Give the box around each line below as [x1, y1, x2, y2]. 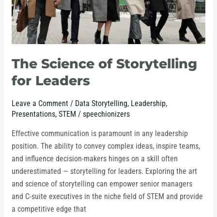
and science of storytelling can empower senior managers [11, 179, 192, 188]
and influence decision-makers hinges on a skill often [11, 154, 178, 163]
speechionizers [82, 110, 130, 119]
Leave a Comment [11, 99, 68, 108]
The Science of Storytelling [11, 55, 197, 72]
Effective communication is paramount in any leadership [11, 129, 188, 138]
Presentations [11, 110, 55, 119]
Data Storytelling [75, 99, 127, 108]
